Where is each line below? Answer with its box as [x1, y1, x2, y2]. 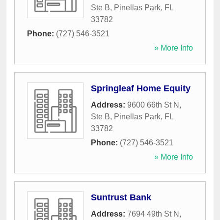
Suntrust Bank [91, 192, 151, 203]
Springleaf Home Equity [91, 83, 191, 94]
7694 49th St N [127, 210, 179, 219]
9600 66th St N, [127, 101, 181, 110]
